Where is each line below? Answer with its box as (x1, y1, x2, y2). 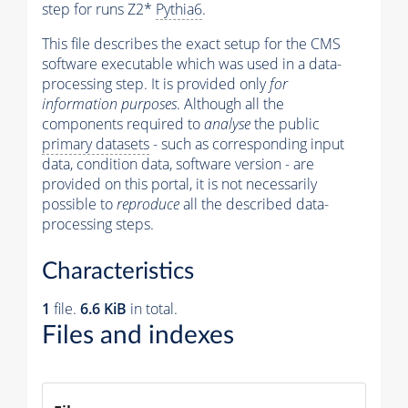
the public (250, 113, 320, 134)
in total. (127, 299, 178, 320)
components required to (42, 113, 204, 134)
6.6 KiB (80, 299, 127, 320)
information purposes (42, 93, 177, 114)
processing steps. (42, 213, 154, 234)
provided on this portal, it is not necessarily (42, 173, 317, 194)
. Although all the (177, 93, 284, 114)
